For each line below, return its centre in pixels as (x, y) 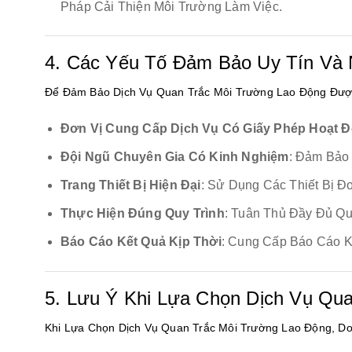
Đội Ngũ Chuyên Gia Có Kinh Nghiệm (175, 157)
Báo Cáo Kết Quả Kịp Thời (141, 242)
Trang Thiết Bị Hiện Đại (131, 185)
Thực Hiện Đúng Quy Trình (143, 214)
